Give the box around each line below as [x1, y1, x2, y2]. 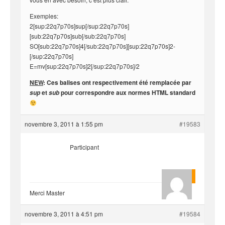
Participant [70, 143, 99, 151]
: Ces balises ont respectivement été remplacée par [43, 78, 191, 87]
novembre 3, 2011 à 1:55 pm [25, 120, 103, 128]
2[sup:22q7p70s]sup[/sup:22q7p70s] [30, 22, 129, 30]
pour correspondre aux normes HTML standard [59, 88, 195, 97]
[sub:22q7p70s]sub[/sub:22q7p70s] [30, 32, 126, 40]
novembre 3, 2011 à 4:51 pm [25, 209, 103, 218]
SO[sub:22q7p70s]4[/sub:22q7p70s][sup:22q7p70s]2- [30, 42, 175, 50]
